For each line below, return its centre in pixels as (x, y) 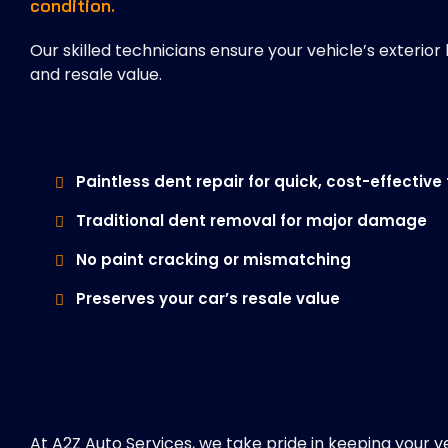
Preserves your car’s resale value (208, 299)
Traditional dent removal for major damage (251, 221)
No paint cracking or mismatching (213, 260)
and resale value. (96, 75)
